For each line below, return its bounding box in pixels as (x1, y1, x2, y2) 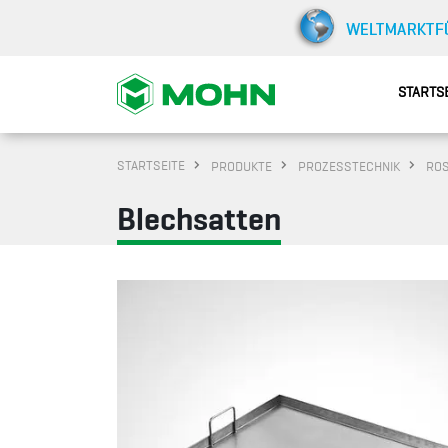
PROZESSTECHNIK (298, 158, 400, 174)
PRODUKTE (211, 158, 272, 174)
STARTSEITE (117, 157, 185, 173)
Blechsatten (117, 201, 281, 237)
